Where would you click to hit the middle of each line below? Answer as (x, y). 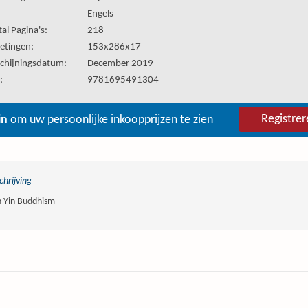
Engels (100, 14)
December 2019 (120, 64)
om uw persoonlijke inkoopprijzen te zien (110, 120)
